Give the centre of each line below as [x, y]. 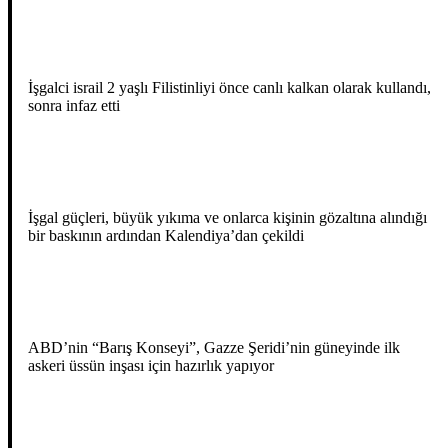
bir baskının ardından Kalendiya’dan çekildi [166, 236]
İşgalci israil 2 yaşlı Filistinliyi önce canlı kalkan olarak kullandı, [229, 88]
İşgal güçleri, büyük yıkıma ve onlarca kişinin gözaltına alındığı [227, 218]
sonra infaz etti [74, 106]
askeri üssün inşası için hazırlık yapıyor [151, 366]
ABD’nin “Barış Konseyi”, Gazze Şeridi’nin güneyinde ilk [214, 348]
